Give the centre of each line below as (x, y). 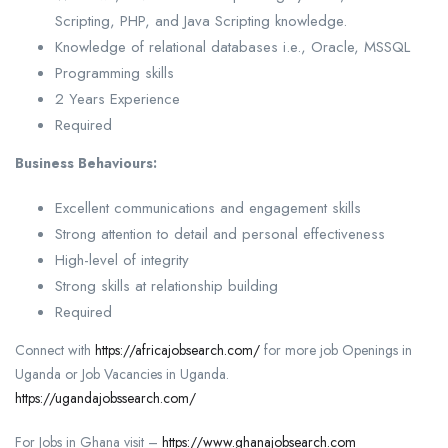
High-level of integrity (122, 260)
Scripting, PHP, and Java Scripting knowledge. (201, 21)
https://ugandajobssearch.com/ (105, 398)
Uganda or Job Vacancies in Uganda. (122, 374)
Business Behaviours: (86, 163)
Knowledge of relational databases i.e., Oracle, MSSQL (232, 47)
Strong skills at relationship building (166, 286)
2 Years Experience (117, 99)
